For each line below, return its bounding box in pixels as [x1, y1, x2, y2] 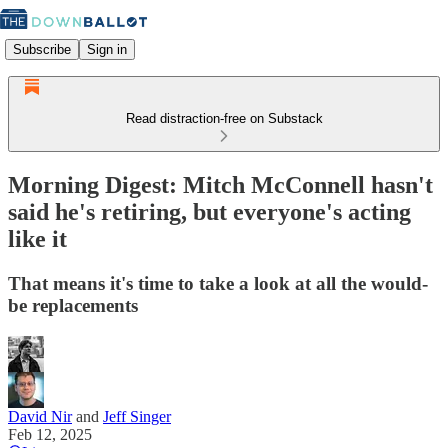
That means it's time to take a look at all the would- [8, 272, 428, 294]
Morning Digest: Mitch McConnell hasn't [8, 171, 433, 198]
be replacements [8, 294, 138, 316]
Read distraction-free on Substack [125, 111, 323, 126]
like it [8, 225, 67, 252]
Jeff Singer [103, 407, 171, 425]
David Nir [8, 407, 72, 425]
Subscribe [13, 41, 71, 57]
